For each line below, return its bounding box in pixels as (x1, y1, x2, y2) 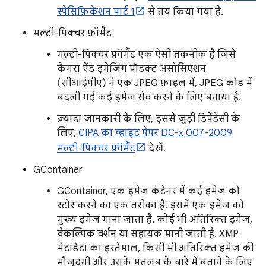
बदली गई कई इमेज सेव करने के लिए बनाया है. (57, 91, 241, 103)
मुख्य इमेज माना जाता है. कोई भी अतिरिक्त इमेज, (57, 213, 252, 226)
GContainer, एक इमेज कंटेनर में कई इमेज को (57, 185, 240, 197)
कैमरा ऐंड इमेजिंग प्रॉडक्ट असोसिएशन (57, 62, 206, 75)
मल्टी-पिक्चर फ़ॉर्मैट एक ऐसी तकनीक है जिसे (57, 48, 236, 61)
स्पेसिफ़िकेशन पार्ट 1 (57, 5, 135, 18)
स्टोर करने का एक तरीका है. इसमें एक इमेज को (57, 199, 244, 211)
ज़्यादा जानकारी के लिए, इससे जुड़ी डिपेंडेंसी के (57, 112, 240, 125)
